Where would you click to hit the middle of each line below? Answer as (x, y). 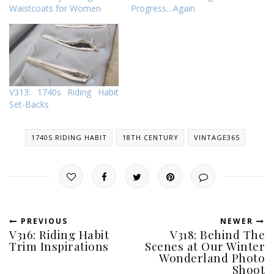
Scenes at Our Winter (205, 246)
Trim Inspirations (59, 246)
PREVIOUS (43, 221)
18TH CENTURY (150, 138)
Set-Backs (29, 105)
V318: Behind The (217, 235)
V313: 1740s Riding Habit (64, 92)
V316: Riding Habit (59, 235)
